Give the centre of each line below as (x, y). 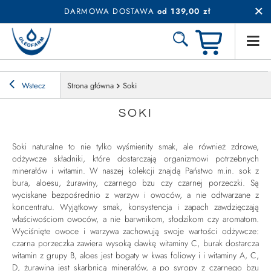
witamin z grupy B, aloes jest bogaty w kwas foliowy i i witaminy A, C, (135, 255)
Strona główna (90, 85)
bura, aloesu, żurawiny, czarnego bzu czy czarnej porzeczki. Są (135, 182)
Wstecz (32, 85)
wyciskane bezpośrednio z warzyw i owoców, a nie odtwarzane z (135, 194)
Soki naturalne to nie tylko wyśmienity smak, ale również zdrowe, (135, 146)
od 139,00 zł (184, 11)
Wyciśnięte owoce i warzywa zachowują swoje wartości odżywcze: (135, 231)
